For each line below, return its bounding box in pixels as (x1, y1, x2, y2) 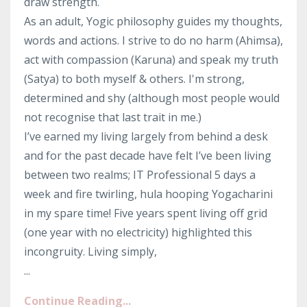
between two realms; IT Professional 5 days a (24, 167, 256, 182)
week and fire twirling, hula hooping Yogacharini (24, 186, 273, 201)
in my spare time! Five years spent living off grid (24, 205, 267, 221)
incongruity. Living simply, (24, 243, 157, 259)
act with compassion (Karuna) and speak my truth (24, 51, 278, 67)
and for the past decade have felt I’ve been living (24, 147, 271, 163)
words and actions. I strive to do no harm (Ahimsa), (24, 32, 283, 48)
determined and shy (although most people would (24, 90, 280, 106)
